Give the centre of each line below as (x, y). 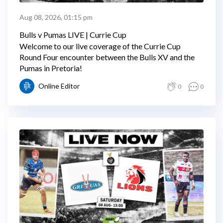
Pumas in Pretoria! (51, 68)
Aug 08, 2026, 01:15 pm (56, 17)
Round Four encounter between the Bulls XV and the (107, 57)
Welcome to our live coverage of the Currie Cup (100, 46)
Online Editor (59, 86)
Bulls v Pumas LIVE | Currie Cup (73, 35)
